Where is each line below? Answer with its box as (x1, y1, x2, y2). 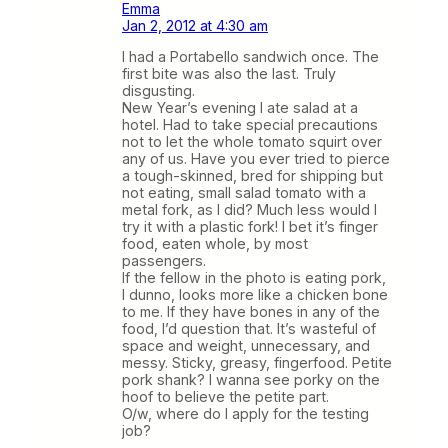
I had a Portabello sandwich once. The (122, 47, 379, 65)
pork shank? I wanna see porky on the (122, 370, 380, 388)
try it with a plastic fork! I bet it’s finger (122, 217, 378, 235)
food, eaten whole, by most (122, 234, 308, 252)
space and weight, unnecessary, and (122, 336, 370, 354)
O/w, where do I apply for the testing (122, 404, 369, 422)
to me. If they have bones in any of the (122, 302, 380, 320)
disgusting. (122, 81, 195, 99)
